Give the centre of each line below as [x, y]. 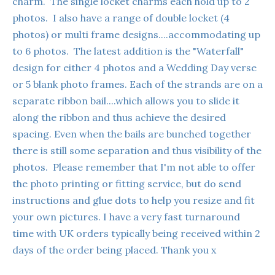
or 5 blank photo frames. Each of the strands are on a [137, 84]
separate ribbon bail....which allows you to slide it [126, 100]
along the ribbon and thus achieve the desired [119, 117]
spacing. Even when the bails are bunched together [132, 134]
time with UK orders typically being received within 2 [136, 233]
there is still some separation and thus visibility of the [137, 150]
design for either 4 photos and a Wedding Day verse [134, 67]
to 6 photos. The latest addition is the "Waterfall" [128, 51]
